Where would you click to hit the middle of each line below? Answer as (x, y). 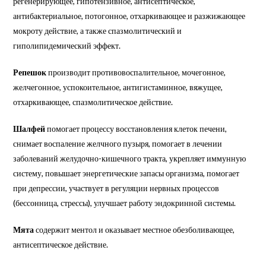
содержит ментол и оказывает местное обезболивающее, (134, 229)
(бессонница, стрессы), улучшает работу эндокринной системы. (125, 202)
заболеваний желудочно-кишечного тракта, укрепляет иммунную (130, 158)
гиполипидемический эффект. (67, 45)
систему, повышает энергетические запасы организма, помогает (126, 173)
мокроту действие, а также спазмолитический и (98, 30)
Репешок (30, 72)
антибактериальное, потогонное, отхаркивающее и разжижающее (129, 15)
